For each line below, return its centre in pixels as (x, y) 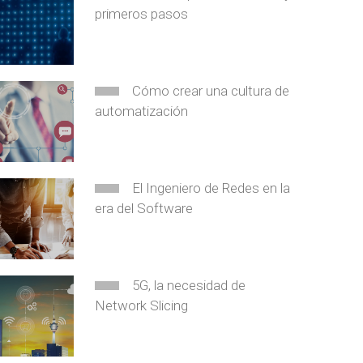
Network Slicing (142, 305)
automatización (142, 111)
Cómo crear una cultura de (211, 91)
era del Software (144, 208)
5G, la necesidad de (189, 285)
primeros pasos (142, 14)
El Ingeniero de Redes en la (211, 188)
